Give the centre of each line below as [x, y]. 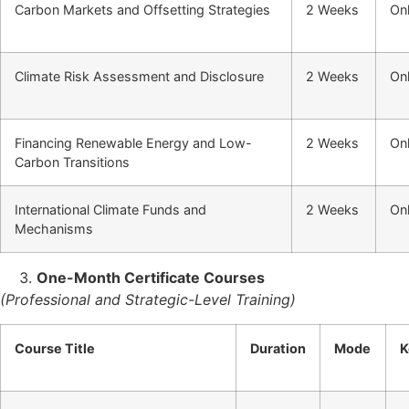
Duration [278, 348]
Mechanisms [54, 229]
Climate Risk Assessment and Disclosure [139, 77]
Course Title [55, 348]
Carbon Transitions [72, 163]
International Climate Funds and [110, 210]
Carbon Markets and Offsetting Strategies [142, 10]
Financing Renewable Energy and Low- [133, 143]
